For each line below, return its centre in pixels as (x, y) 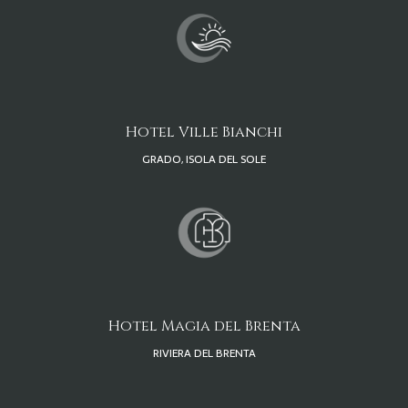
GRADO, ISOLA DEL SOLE (204, 159)
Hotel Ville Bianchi (204, 132)
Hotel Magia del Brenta (204, 326)
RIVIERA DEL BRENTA (204, 354)
